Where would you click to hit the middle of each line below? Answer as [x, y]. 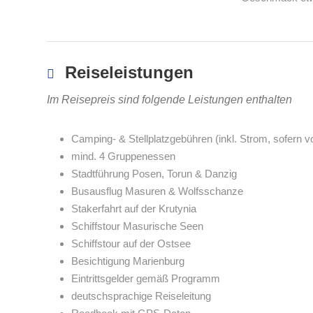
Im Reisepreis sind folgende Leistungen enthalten [169, 100]
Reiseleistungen [129, 72]
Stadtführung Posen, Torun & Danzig [154, 174]
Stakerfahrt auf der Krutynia [134, 209]
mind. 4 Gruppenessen [123, 156]
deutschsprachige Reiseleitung [141, 296]
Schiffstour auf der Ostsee [131, 243]
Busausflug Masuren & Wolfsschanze [157, 191]
